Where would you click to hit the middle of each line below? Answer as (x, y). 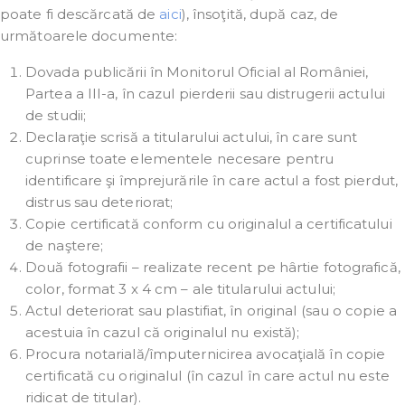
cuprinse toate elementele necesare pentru (180, 158)
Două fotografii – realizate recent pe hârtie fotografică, (213, 267)
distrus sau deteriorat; (99, 202)
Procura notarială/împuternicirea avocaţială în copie (206, 353)
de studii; (56, 115)
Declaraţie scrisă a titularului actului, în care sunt (192, 137)
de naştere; (65, 245)
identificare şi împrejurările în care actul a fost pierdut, (212, 180)
